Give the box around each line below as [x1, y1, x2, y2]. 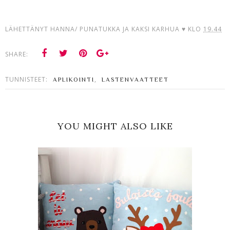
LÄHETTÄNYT [5, 24, 50, 33]
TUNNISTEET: [5, 74, 50, 84]
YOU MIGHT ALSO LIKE [57, 120, 173, 132]
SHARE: [5, 49, 28, 59]
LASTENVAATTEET [102, 75, 169, 83]
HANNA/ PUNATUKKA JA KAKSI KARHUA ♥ [50, 24, 186, 33]
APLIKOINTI [53, 75, 94, 83]
